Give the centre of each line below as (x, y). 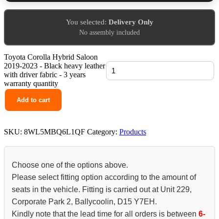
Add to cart (33, 100)
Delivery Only (131, 22)
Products (133, 132)
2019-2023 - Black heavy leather (55, 66)
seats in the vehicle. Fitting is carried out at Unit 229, (102, 190)
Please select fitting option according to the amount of (104, 177)
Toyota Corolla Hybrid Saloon (51, 57)
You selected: (87, 22)
